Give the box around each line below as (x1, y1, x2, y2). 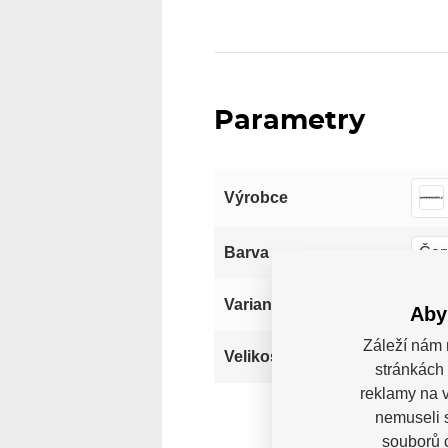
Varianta (224, 295, 287, 313)
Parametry (214, 106, 366, 134)
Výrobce (224, 188, 289, 206)
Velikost (224, 347, 285, 365)
